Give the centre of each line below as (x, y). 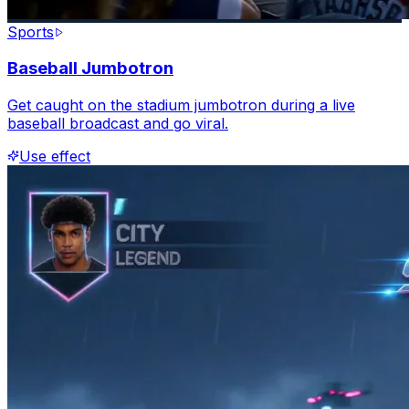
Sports (31, 31)
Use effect (55, 156)
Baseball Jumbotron (90, 68)
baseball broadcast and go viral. (118, 123)
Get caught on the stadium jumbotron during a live (181, 105)
